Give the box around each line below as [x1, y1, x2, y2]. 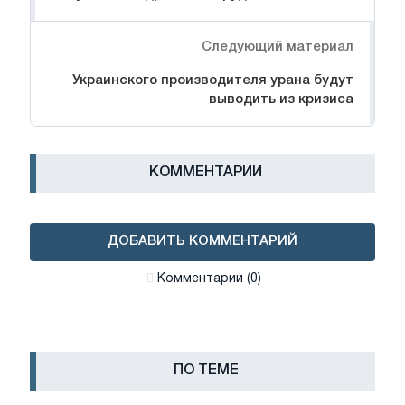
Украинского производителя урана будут [72, 74, 353, 88]
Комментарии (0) [156, 273, 261, 286]
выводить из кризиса [209, 93, 353, 107]
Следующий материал [202, 41, 353, 54]
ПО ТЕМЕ [173, 364, 239, 378]
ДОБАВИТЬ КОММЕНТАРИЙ [108, 235, 297, 249]
